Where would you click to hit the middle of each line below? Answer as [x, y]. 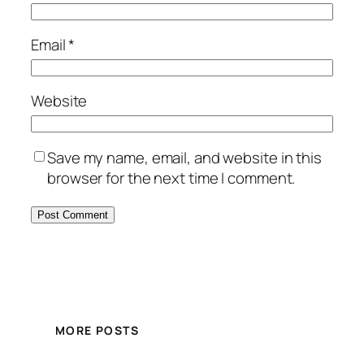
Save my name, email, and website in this [184, 157]
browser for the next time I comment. [171, 178]
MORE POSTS [97, 331]
